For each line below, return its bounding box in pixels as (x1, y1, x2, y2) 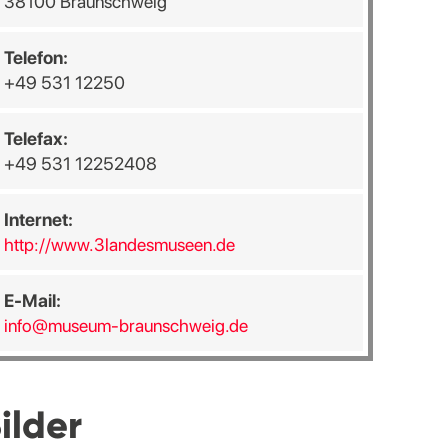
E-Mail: (3, 290, 61, 311)
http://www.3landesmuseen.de (3, 234, 235, 255)
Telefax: (3, 128, 68, 149)
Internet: (3, 209, 73, 230)
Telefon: (3, 47, 68, 68)
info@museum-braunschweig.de (3, 315, 248, 336)
